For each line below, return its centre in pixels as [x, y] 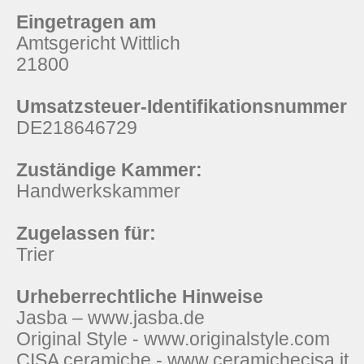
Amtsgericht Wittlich [98, 43]
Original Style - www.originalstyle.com [173, 339]
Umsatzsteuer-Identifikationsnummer [182, 106]
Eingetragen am [86, 22]
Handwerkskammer [98, 191]
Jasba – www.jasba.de [110, 318]
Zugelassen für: [86, 233]
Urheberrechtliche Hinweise [140, 297]
